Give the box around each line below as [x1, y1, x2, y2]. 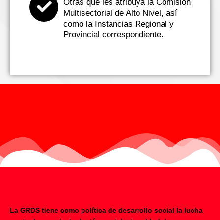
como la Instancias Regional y [63, 19, 174, 28]
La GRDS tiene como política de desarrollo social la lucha [10, 206, 203, 214]
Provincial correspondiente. [63, 29, 164, 39]
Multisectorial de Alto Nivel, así [63, 8, 177, 18]
